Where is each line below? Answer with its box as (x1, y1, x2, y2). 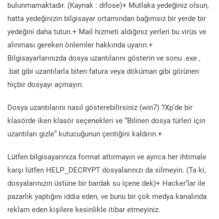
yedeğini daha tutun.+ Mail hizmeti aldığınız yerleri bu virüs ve (7, 26, 206, 36)
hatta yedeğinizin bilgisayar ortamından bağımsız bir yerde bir (7, 13, 206, 23)
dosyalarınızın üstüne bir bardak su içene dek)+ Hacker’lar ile (7, 178, 205, 188)
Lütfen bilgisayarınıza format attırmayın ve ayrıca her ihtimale (7, 152, 206, 161)
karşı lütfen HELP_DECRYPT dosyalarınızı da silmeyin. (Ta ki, (7, 165, 206, 175)
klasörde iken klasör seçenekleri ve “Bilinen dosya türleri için (7, 115, 205, 125)
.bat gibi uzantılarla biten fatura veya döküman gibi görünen (7, 66, 199, 76)
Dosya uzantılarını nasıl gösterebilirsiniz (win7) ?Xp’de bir (7, 102, 193, 112)
